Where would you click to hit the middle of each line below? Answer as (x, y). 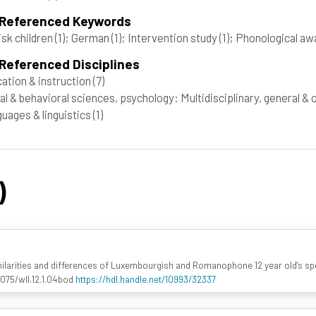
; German (88, 37)
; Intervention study (170, 37)
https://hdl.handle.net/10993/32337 (145, 279)
